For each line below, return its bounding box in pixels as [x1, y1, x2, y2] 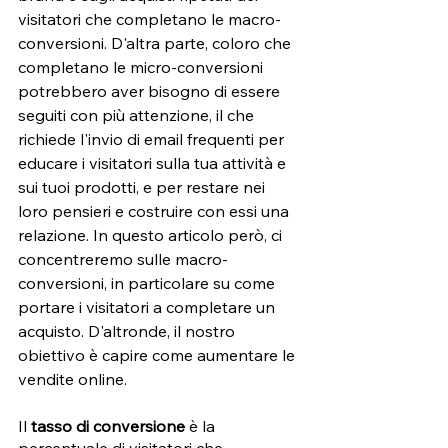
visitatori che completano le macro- [18, 9, 281, 30]
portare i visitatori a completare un [18, 297, 279, 318]
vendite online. [18, 369, 131, 390]
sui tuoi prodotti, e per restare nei [18, 177, 269, 198]
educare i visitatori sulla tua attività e [18, 153, 290, 174]
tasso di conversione [31, 416, 185, 437]
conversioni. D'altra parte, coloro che [18, 33, 295, 54]
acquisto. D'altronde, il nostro [18, 321, 239, 342]
